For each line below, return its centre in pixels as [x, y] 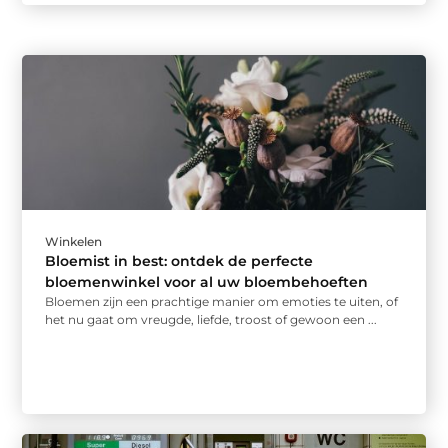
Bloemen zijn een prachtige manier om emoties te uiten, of [222, 301]
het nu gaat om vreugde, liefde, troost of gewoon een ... [211, 319]
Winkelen [74, 241]
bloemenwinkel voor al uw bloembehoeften [207, 281]
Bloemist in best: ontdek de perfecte [179, 260]
